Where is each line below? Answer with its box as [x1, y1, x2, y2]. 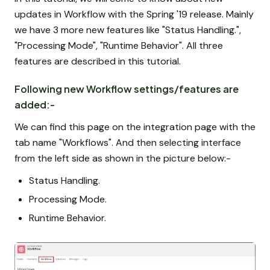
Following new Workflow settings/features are [14, 82, 239, 95]
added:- [14, 98, 55, 111]
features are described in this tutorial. [14, 55, 181, 68]
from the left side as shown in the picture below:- [14, 151, 231, 165]
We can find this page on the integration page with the [14, 120, 256, 133]
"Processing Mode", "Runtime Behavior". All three [14, 39, 223, 52]
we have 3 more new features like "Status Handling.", [14, 24, 241, 37]
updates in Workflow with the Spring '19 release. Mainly [14, 8, 254, 21]
